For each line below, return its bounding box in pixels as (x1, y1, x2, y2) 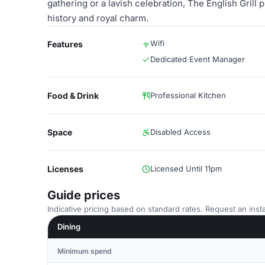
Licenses (47, 164, 83, 174)
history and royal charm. (47, 12, 148, 24)
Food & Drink (47, 91, 99, 101)
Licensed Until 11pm (150, 164, 222, 173)
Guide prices (47, 188, 120, 202)
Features (47, 39, 83, 49)
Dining (57, 222, 80, 231)
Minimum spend (57, 247, 111, 256)
